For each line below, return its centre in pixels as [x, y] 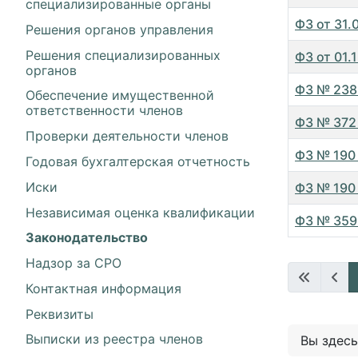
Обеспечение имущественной [120, 95]
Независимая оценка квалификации [140, 212]
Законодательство [87, 238]
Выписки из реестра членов [114, 339]
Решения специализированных [123, 55]
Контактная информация [103, 288]
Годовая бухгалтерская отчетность [138, 161]
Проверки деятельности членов [127, 136]
